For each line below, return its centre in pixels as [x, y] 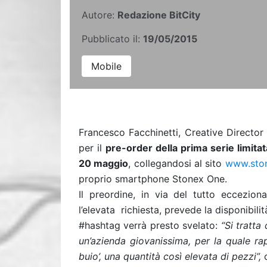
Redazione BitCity [159, 15]
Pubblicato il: [112, 39]
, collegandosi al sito [177, 163]
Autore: [100, 15]
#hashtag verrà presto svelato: [150, 225]
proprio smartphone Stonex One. [156, 179]
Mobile [106, 66]
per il [92, 148]
